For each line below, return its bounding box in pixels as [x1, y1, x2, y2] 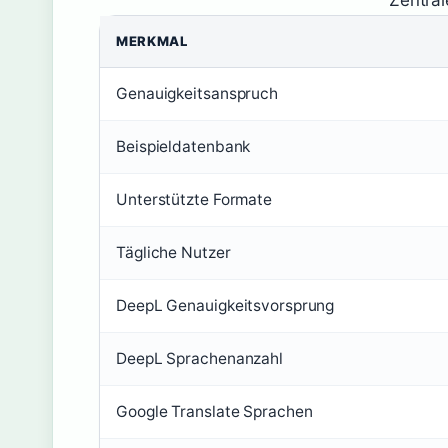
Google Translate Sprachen [116, 402, 313, 421]
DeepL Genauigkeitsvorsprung [116, 296, 335, 315]
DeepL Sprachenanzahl [116, 349, 283, 368]
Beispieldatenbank [116, 137, 251, 156]
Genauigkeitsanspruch [116, 84, 278, 103]
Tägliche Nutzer [116, 243, 231, 262]
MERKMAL [116, 33, 188, 49]
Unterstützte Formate [116, 190, 272, 209]
